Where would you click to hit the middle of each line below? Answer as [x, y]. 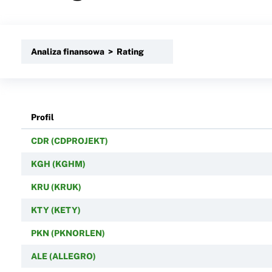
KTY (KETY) [56, 210]
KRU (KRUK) [56, 187]
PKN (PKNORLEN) [68, 233]
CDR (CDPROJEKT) [69, 141]
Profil [42, 117]
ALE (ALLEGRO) [63, 256]
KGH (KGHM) [58, 164]
